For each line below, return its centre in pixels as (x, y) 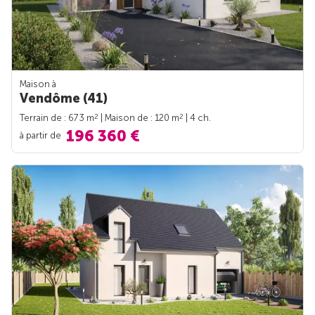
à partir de (41, 135)
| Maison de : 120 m (139, 118)
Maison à (38, 84)
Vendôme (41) (64, 99)
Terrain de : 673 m (57, 118)
